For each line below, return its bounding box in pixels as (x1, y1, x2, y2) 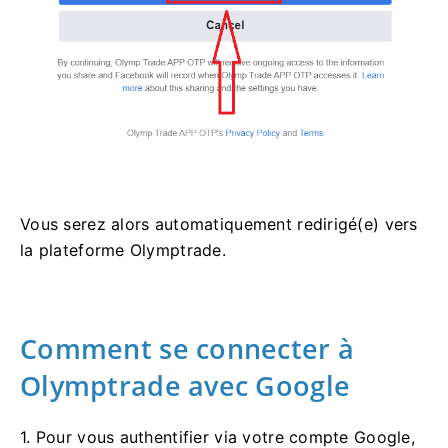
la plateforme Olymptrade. (20, 240, 226, 261)
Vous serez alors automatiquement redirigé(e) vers (20, 214, 418, 235)
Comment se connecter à (20, 330, 355, 368)
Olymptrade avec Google (20, 367, 351, 405)
